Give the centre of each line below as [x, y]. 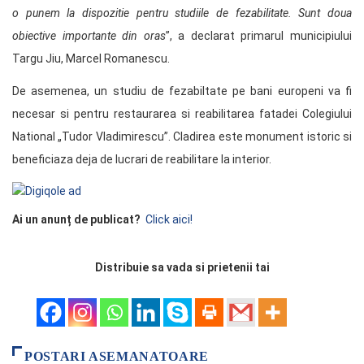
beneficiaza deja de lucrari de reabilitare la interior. [142, 160]
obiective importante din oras [89, 36]
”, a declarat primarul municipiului [259, 36]
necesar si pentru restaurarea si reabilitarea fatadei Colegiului [182, 114]
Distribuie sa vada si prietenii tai [182, 267]
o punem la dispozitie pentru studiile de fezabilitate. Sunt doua [182, 13]
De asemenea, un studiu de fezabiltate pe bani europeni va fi [182, 91]
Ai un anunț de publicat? [76, 219]
